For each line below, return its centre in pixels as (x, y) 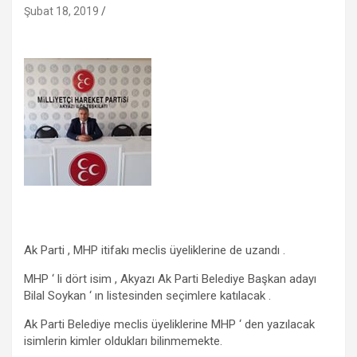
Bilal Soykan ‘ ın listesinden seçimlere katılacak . (147, 295)
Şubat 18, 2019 (61, 11)
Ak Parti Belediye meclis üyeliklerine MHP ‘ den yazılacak (169, 324)
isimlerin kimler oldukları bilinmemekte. (123, 341)
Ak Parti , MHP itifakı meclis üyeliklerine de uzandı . (155, 250)
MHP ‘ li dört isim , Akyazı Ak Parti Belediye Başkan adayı (170, 279)
